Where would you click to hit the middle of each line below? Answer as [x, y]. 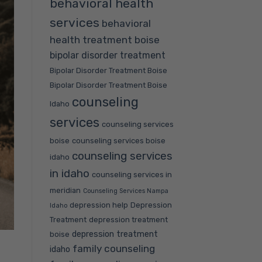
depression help [99, 205]
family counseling [113, 248]
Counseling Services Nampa [125, 191]
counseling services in [132, 174]
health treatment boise [104, 39]
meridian [65, 190]
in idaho [69, 173]
